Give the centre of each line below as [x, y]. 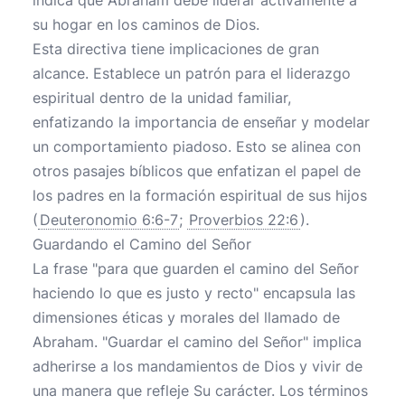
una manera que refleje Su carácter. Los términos [200, 391]
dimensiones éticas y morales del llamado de [186, 317]
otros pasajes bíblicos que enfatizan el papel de [197, 171]
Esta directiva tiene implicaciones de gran [176, 49]
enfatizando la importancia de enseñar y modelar [201, 122]
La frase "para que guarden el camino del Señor [196, 268]
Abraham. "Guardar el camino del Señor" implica [197, 342]
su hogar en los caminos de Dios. [146, 24]
